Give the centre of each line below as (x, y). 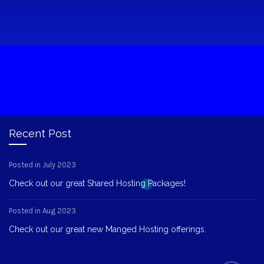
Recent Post (40, 133)
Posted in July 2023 (42, 164)
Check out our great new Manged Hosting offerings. (108, 229)
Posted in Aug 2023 (42, 210)
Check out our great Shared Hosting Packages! (97, 183)
